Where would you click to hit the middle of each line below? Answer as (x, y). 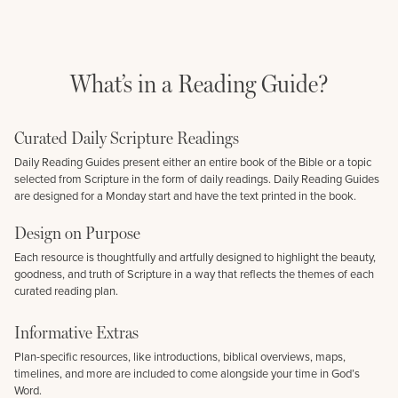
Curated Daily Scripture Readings (127, 137)
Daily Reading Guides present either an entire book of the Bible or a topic (193, 162)
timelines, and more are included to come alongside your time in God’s (187, 373)
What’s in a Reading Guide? (199, 83)
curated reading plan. (66, 291)
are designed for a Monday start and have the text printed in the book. (185, 195)
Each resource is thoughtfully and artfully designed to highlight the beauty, (195, 257)
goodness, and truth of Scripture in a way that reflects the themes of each (194, 274)
